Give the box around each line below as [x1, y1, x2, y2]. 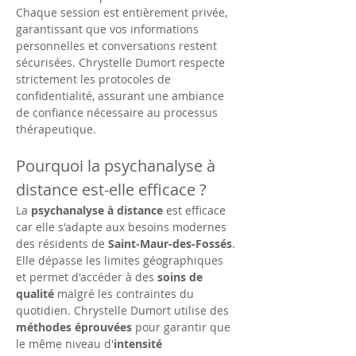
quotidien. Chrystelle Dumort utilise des [16, 303, 232, 318]
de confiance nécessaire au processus [16, 105, 221, 120]
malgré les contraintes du [54, 286, 197, 301]
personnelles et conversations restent [16, 38, 220, 53]
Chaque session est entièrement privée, [16, 5, 230, 20]
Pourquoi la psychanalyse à [16, 155, 219, 176]
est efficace [163, 203, 229, 218]
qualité [16, 286, 54, 301]
